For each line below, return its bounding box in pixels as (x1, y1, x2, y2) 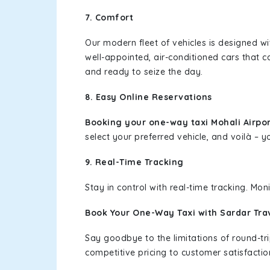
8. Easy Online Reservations (85, 92, 215, 102)
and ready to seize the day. (85, 66, 203, 77)
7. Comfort (85, 12, 133, 23)
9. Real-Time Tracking (85, 157, 184, 168)
